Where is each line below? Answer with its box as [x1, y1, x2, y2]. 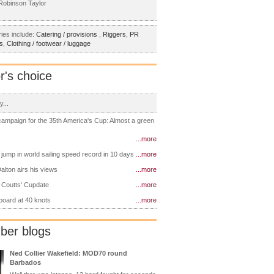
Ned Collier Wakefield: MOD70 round [10, 249, 127, 257]
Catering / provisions [36, 31, 99, 39]
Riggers [103, 31, 126, 39]
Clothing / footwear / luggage [7, 40, 91, 48]
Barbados [10, 258, 41, 266]
